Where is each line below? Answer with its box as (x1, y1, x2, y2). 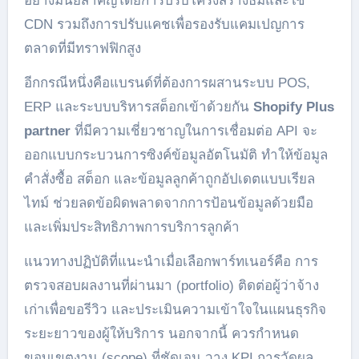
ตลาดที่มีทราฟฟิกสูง (23, 40, 141, 56)
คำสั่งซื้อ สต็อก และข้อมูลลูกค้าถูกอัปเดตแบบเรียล (23, 171, 315, 187)
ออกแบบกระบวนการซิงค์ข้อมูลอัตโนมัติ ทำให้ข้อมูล (23, 147, 328, 163)
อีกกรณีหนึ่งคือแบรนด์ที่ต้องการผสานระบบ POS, (23, 75, 310, 91)
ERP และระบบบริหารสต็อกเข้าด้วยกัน (23, 99, 253, 115)
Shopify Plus (252, 99, 334, 115)
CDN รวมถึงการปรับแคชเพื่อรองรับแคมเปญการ (23, 16, 305, 32)
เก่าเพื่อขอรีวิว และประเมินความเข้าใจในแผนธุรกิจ (23, 301, 326, 317)
